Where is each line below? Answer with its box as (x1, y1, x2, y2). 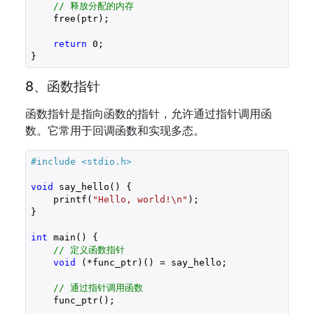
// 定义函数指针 (53, 244, 125, 255)
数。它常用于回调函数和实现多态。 (25, 123, 205, 137)
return (53, 38, 87, 49)
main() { (47, 231, 98, 243)
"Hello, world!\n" (92, 193, 188, 205)
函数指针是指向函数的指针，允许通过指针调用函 (25, 107, 272, 121)
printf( (30, 193, 93, 205)
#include (30, 156, 81, 167)
